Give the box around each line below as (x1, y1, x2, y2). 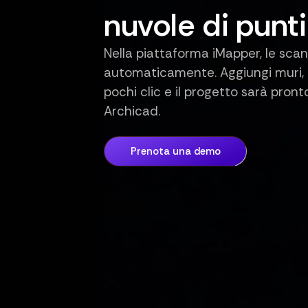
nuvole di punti (104, 5, 307, 45)
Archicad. (104, 102, 161, 120)
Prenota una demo (130, 144, 221, 159)
